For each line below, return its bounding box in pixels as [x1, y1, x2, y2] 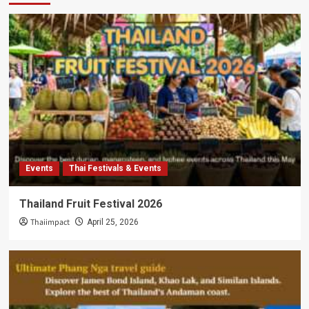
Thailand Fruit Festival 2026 [19, 197, 162, 211]
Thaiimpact [30, 217, 70, 229]
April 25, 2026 [86, 217, 139, 228]
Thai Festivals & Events [68, 163, 161, 174]
